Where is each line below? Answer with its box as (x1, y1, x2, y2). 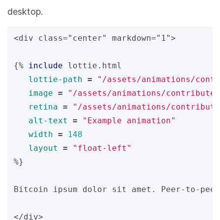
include (28, 61, 63, 70)
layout (28, 143, 58, 153)
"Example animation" (82, 116, 176, 125)
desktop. (7, 6, 43, 17)
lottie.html (68, 61, 122, 70)
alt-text (28, 116, 68, 125)
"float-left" (73, 143, 132, 153)
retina (28, 102, 58, 111)
